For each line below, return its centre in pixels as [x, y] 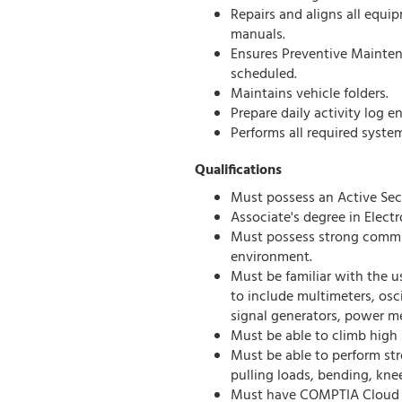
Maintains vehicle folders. [310, 95]
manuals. [258, 35]
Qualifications [238, 171]
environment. [271, 258]
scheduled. [264, 75]
